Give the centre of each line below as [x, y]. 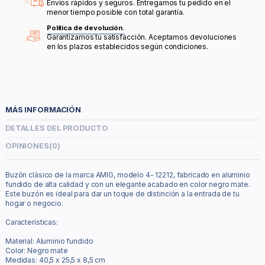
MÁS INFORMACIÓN [43, 110]
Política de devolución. [86, 28]
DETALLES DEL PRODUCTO [57, 128]
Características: [32, 222]
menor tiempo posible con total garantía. [116, 12]
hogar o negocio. [34, 203]
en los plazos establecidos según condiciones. [128, 46]
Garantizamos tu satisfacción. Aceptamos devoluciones [142, 37]
